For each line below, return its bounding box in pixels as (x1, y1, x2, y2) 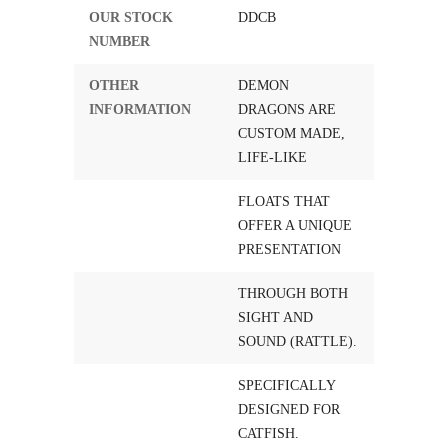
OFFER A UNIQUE (238, 218, 352, 233)
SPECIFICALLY (238, 378, 335, 393)
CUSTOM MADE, (238, 126, 345, 141)
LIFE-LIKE (238, 150, 307, 165)
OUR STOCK (89, 10, 173, 25)
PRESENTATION (238, 242, 341, 257)
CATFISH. (238, 426, 299, 441)
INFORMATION (89, 102, 191, 117)
